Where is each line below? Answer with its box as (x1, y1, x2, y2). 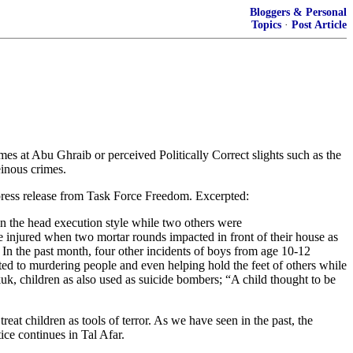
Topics (251, 19, 281, 31)
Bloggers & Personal (250, 6, 347, 18)
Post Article (292, 19, 347, 31)
